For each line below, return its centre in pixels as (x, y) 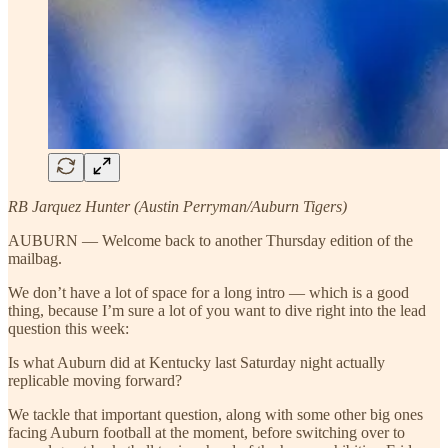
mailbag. (35, 258)
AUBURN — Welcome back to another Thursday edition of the (210, 240)
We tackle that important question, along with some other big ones (215, 414)
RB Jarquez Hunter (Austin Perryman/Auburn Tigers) (177, 206)
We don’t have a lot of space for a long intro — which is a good (208, 292)
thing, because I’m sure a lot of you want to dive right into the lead (217, 310)
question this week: (68, 328)
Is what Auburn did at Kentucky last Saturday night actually (196, 362)
